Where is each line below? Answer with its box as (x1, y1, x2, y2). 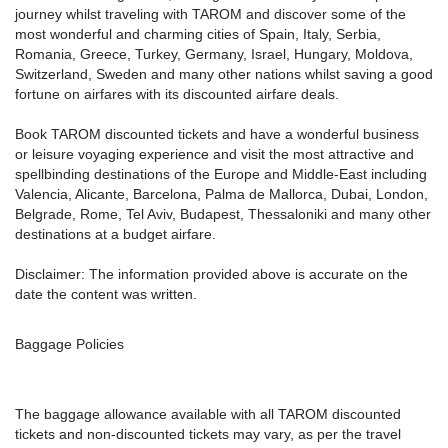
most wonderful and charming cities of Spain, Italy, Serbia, (15, 26, 381, 42)
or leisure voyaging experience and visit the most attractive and (15, 146, 414, 162)
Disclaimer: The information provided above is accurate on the (15, 266, 408, 282)
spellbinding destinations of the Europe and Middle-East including (15, 166, 427, 182)
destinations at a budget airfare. (15, 226, 216, 242)
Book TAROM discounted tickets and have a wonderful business (15, 126, 419, 142)
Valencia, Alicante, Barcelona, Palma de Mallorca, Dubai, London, (15, 186, 428, 202)
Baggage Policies (15, 336, 124, 352)
